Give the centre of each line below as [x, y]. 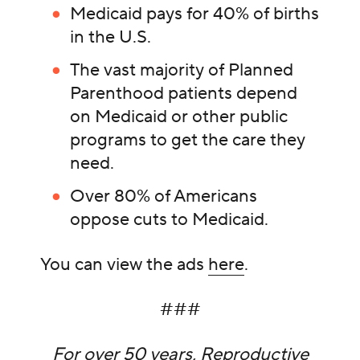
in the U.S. [111, 37]
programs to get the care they [188, 140]
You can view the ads [124, 265]
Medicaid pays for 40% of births [195, 13]
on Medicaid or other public [179, 117]
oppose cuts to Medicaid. [170, 220]
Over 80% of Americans [164, 196]
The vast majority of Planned [182, 70]
